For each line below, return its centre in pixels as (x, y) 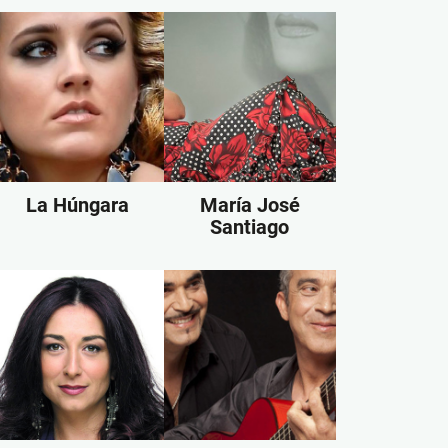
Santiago (250, 227)
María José (249, 205)
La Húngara (78, 205)
